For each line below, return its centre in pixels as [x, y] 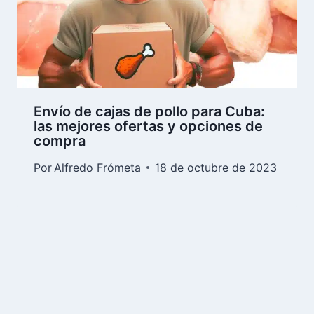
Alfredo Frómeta [98, 167]
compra [60, 141]
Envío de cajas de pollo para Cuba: [149, 111]
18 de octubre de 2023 [216, 167]
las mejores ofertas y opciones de [148, 126]
